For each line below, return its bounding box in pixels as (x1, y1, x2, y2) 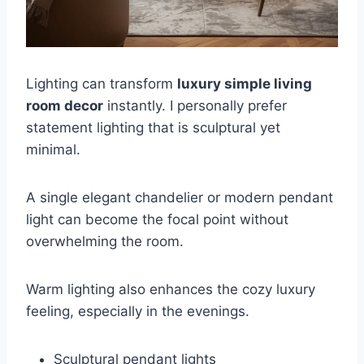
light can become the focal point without (26, 210, 288, 227)
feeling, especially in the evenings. (26, 302, 249, 319)
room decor (26, 97, 103, 114)
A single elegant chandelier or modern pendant (26, 188, 333, 206)
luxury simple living (177, 75, 312, 92)
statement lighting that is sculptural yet (26, 119, 280, 136)
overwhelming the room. (26, 232, 184, 249)
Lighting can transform (26, 75, 177, 92)
